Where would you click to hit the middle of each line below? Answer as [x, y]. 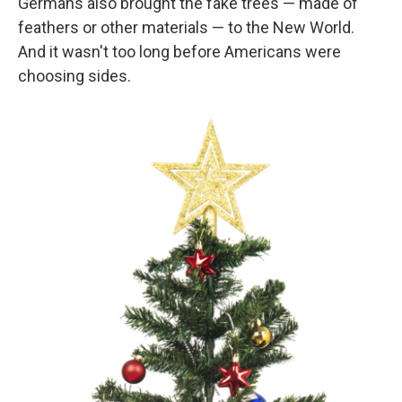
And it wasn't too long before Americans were [179, 52]
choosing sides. [74, 76]
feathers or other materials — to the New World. [186, 27]
